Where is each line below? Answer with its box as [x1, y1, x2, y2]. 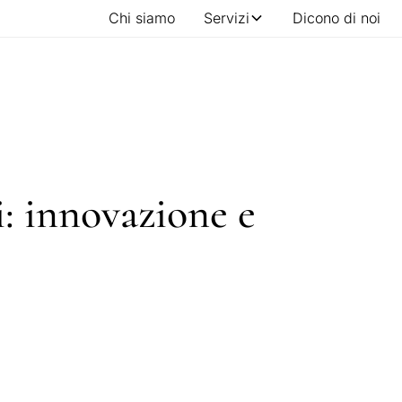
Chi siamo [109, 9, 175, 28]
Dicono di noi [293, 9, 380, 28]
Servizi [204, 9, 249, 28]
